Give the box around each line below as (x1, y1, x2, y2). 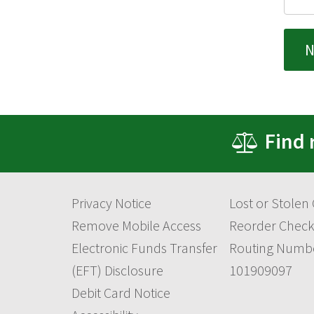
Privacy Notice (71, 193, 151, 212)
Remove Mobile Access (71, 216, 201, 234)
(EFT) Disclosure (71, 261, 163, 279)
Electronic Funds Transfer (71, 238, 217, 257)
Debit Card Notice (71, 283, 170, 301)
